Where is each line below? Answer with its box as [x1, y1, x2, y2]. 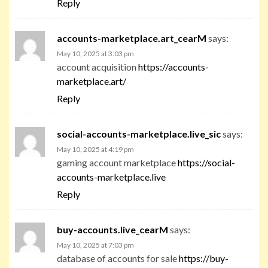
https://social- [178, 156, 235, 168]
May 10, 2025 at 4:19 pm [57, 144, 134, 154]
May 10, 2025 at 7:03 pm [57, 240, 134, 249]
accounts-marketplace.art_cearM [57, 32, 206, 44]
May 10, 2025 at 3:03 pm [57, 48, 134, 58]
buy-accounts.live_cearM [57, 223, 168, 235]
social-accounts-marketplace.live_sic [57, 127, 221, 139]
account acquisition [57, 60, 138, 72]
